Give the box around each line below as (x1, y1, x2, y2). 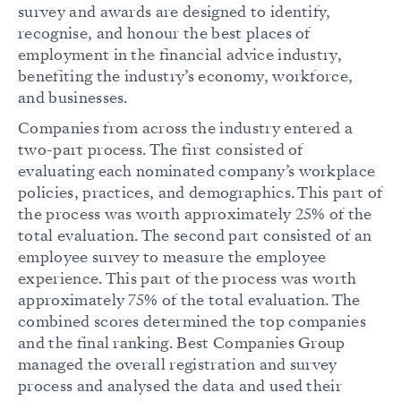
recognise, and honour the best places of (18, 23, 311, 45)
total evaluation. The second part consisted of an (18, 226, 372, 247)
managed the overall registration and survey (18, 354, 337, 376)
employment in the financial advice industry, (18, 45, 343, 66)
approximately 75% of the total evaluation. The (18, 290, 361, 311)
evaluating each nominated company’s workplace (18, 161, 376, 183)
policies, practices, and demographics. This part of (18, 183, 383, 204)
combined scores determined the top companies (18, 311, 367, 333)
